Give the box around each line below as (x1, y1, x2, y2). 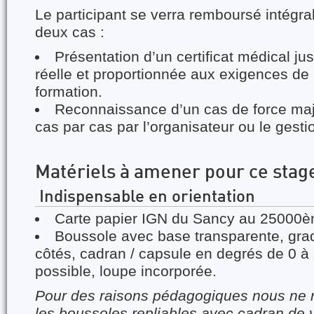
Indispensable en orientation (35, 189, 255, 206)
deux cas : (35, 24, 104, 41)
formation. (35, 83, 102, 100)
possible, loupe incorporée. (35, 263, 217, 280)
